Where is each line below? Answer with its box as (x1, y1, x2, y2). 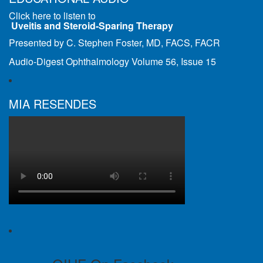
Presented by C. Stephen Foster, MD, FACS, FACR (9, 36, 220, 50)
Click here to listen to (9, 9, 96, 23)
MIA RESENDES (9, 95, 96, 113)
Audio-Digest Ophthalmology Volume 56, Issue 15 (9, 55, 216, 69)
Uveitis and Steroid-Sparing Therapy (11, 19, 173, 33)
